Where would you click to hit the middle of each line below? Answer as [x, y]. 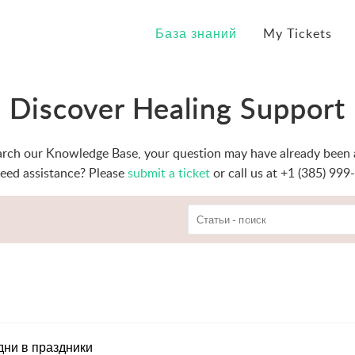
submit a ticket [169, 173]
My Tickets [297, 33]
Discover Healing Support [177, 108]
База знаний [196, 33]
